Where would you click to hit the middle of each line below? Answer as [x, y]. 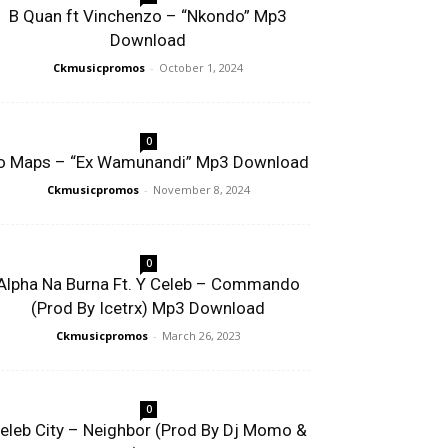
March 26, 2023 [201, 335]
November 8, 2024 [201, 189]
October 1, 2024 [201, 67]
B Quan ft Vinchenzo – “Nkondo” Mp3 [148, 16]
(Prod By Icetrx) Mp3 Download [148, 308]
